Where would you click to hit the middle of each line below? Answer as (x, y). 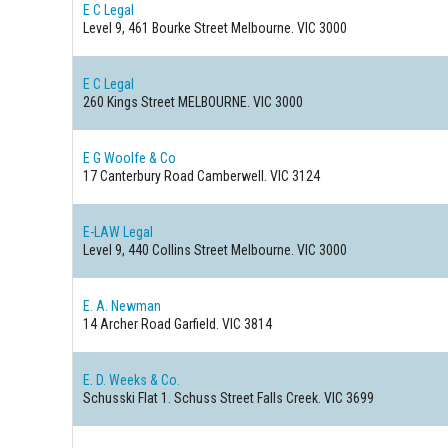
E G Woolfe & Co (130, 158)
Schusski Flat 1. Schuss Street (169, 398)
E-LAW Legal (118, 232)
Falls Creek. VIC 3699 (314, 398)
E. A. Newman (122, 306)
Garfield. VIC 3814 (222, 324)
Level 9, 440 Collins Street (156, 250)
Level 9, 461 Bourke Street (156, 28)
